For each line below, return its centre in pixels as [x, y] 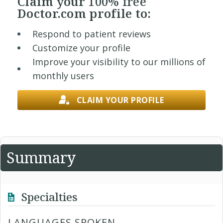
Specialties [48, 196]
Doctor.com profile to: [84, 13]
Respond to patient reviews [92, 34]
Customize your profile [81, 48]
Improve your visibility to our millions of [119, 62]
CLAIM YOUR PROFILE [120, 100]
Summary [41, 157]
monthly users [63, 76]
